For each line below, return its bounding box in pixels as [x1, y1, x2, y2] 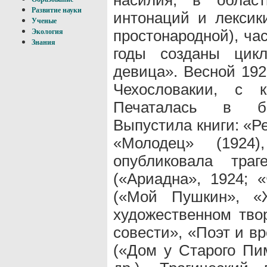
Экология [32, 27, 63, 36]
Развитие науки [32, 6, 82, 14]
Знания [32, 38, 55, 46]
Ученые [32, 17, 57, 25]
